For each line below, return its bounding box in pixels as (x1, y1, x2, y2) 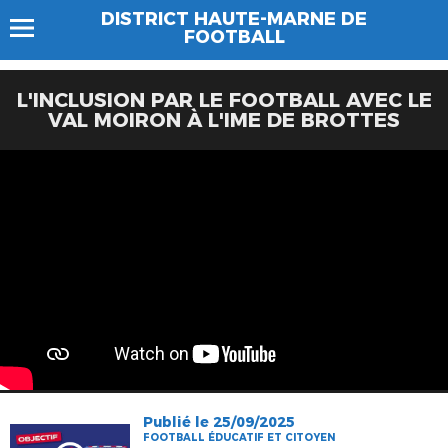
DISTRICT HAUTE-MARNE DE (101, 8, 367, 30)
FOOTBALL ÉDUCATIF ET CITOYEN (143, 431, 336, 444)
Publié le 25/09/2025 (143, 413, 296, 431)
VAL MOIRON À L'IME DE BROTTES (48, 108, 400, 132)
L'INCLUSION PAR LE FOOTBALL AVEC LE (16, 88, 432, 112)
